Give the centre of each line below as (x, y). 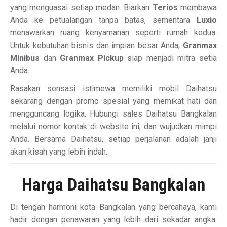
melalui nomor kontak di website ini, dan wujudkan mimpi (113, 126)
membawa (197, 7)
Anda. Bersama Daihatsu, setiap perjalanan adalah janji (113, 139)
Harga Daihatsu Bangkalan (113, 184)
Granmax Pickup (92, 58)
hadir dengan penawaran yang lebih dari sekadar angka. (113, 220)
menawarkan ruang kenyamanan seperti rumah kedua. (113, 33)
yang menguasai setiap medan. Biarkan (81, 7)
